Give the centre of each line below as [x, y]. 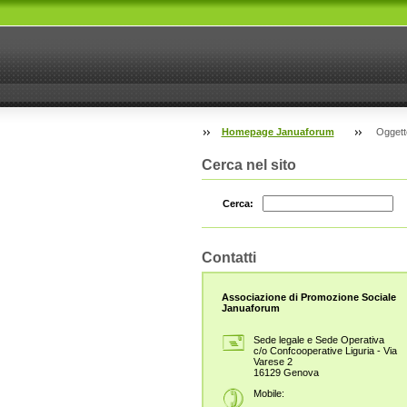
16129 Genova [286, 372]
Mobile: [268, 393]
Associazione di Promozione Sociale [308, 298]
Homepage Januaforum [278, 132]
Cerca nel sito [248, 165]
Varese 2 [273, 361]
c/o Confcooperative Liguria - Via [325, 350]
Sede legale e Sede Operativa [318, 339]
